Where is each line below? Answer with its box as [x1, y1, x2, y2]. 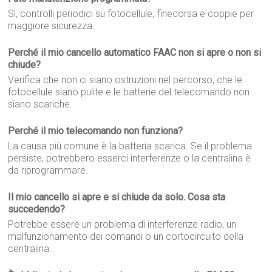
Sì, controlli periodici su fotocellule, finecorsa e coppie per [8, 8, 254, 19]
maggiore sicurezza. [8, 20, 95, 32]
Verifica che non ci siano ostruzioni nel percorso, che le [8, 74, 243, 86]
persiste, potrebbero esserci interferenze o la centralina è [8, 152, 251, 164]
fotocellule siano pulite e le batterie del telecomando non [8, 86, 250, 98]
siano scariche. [8, 98, 73, 110]
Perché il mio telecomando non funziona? [8, 125, 183, 137]
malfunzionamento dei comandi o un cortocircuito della [8, 231, 244, 242]
